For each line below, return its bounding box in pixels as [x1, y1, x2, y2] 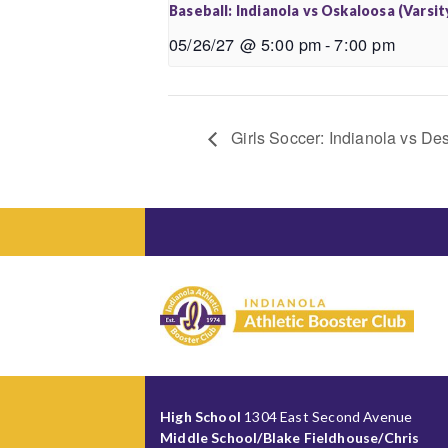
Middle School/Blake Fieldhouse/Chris [160, 428, 420, 446]
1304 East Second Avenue [240, 407, 413, 425]
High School [160, 407, 241, 425]
